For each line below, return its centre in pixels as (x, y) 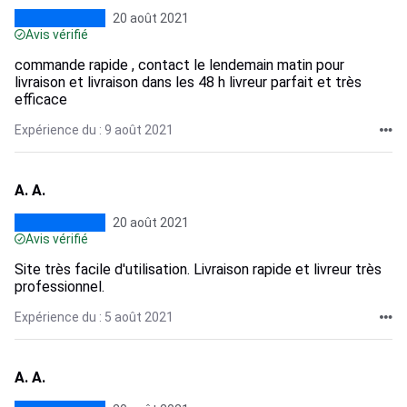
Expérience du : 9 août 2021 (94, 130)
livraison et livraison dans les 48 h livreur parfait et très (188, 82)
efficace (41, 99)
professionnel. (60, 287)
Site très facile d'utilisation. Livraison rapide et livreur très (198, 269)
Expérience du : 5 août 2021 (94, 317)
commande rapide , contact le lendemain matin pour (179, 65)
